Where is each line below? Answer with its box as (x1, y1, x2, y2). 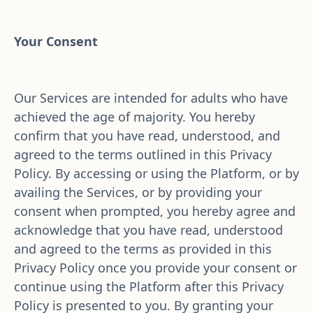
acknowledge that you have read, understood (14, 221, 283, 238)
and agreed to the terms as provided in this (14, 240, 272, 257)
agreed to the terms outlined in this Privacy (14, 146, 272, 163)
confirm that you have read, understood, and (14, 127, 280, 144)
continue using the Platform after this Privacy (14, 278, 284, 295)
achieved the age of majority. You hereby (14, 108, 255, 125)
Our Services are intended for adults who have (14, 89, 288, 106)
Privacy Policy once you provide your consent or (14, 259, 297, 276)
